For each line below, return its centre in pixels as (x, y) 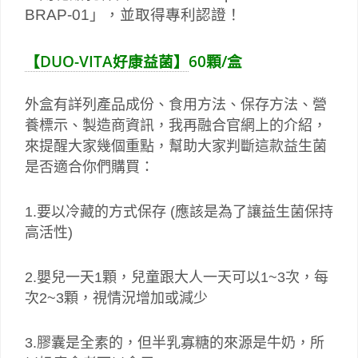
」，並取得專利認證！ (165, 15)
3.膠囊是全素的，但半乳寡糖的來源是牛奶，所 (175, 343)
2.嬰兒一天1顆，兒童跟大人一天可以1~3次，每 (177, 278)
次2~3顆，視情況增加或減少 (116, 298)
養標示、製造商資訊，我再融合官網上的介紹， (176, 126)
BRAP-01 (57, 15)
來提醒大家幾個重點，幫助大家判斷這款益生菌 (176, 147)
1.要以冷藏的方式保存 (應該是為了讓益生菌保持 (179, 212)
